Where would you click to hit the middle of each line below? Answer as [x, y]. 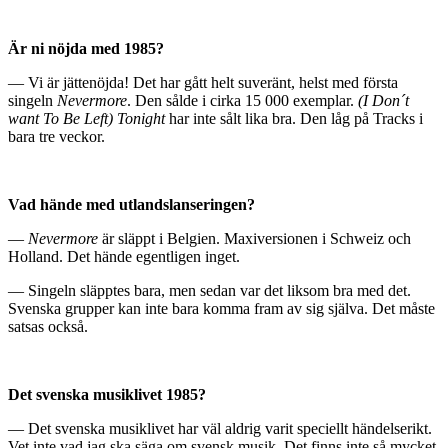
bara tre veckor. [56, 137]
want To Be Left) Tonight [86, 119]
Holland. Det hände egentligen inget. [124, 257]
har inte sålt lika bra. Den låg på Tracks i [294, 119]
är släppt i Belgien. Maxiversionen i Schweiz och [254, 239]
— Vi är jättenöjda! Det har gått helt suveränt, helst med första [203, 83]
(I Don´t [383, 101]
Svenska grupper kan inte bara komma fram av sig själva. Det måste [221, 309]
